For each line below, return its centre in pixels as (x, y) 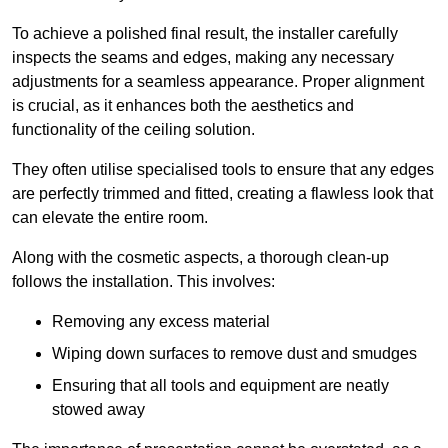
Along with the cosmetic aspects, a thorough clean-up (200, 257)
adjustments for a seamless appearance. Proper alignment (218, 81)
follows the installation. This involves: (143, 281)
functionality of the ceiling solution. (133, 129)
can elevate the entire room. (110, 217)
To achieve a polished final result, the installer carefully (205, 33)
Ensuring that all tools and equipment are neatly (220, 385)
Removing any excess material (161, 321)
